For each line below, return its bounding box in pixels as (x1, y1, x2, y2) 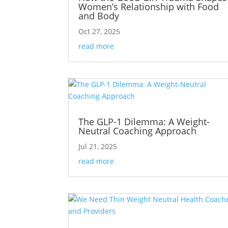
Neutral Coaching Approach (78, 125, 197, 137)
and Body (78, 9, 120, 22)
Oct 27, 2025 (78, 26, 121, 36)
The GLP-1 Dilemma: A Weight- (78, 116, 210, 128)
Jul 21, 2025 (78, 141, 118, 152)
